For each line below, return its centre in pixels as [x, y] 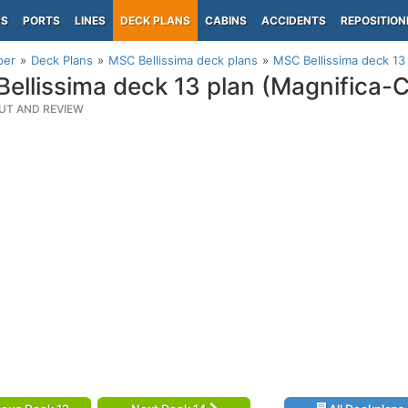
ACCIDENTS [294, 20]
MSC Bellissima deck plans [183, 60]
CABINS [226, 20]
